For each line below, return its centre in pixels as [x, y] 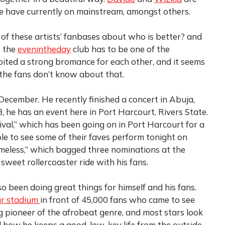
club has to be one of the [120, 49]
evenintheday [44, 49]
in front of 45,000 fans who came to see [118, 199]
